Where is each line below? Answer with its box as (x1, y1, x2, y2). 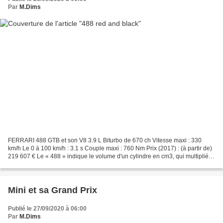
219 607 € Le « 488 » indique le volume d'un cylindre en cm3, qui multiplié (8, 152, 209, 160)
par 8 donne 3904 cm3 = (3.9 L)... (8, 160, 98, 168)
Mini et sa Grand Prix (8, 185, 97, 195)
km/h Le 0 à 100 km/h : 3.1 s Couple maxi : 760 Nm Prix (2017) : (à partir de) (8, 144, 212, 152)
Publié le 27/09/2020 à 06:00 (8, 205, 87, 212)
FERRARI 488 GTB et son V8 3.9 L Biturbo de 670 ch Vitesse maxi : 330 (8, 136, 202, 144)
